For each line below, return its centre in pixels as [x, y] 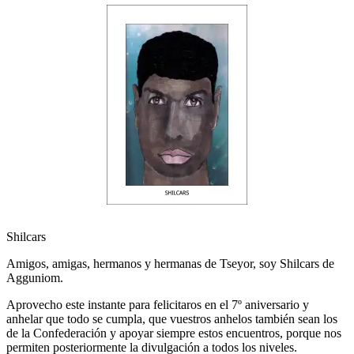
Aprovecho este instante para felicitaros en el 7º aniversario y [158, 304]
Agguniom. [35, 277]
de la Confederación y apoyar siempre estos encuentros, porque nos [174, 333]
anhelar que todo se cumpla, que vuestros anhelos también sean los [172, 318]
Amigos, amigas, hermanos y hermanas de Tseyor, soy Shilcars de [170, 263]
